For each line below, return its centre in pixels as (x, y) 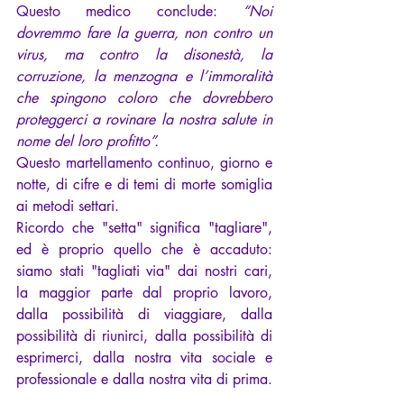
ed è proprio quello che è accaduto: (144, 250)
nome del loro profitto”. (87, 142)
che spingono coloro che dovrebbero (144, 98)
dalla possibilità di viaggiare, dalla (144, 315)
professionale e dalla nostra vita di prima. (144, 380)
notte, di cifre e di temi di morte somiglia (144, 185)
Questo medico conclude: (129, 12)
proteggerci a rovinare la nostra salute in (144, 120)
